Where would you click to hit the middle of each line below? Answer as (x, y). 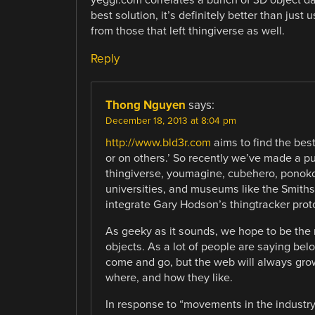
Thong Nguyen (145, 105)
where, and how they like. (169, 277)
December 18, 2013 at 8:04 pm (171, 121)
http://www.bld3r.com (158, 142)
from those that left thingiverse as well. (187, 31)
